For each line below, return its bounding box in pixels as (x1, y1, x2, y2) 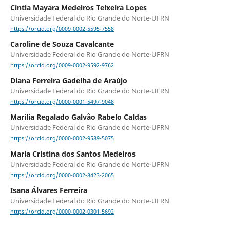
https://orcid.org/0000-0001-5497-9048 (10, 98, 114, 106)
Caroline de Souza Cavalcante (10, 39, 114, 49)
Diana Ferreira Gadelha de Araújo (10, 75, 127, 86)
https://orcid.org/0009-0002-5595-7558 (10, 25, 114, 33)
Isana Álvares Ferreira (10, 185, 87, 195)
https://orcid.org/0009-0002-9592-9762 (10, 62, 114, 69)
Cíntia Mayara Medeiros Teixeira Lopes (10, 2, 147, 12)
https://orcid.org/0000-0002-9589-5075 (10, 135, 114, 142)
